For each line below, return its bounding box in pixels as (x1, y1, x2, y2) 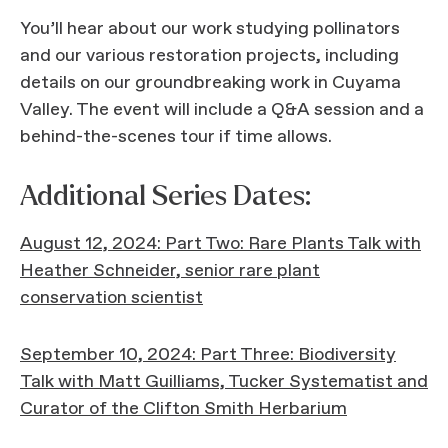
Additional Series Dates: (20, 181, 311, 211)
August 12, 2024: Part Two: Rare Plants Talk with (20, 232, 421, 256)
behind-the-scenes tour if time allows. (20, 125, 332, 149)
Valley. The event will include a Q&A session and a (20, 98, 424, 122)
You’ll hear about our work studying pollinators (20, 17, 400, 41)
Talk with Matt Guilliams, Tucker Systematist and (20, 370, 428, 394)
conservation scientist (20, 286, 203, 310)
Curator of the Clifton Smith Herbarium (20, 397, 347, 421)
